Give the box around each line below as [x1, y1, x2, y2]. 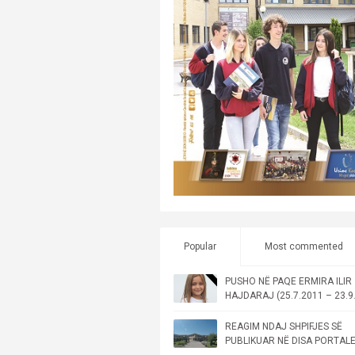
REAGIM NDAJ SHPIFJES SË [225, 320, 342, 332]
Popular [184, 240, 216, 252]
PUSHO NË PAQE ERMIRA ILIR [225, 275, 352, 287]
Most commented [265, 240, 343, 252]
